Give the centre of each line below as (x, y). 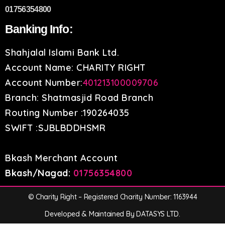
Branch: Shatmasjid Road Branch (79, 98)
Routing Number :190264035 (67, 113)
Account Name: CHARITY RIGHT (75, 68)
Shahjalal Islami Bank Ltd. (62, 52)
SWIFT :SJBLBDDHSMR (55, 128)
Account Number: (44, 83)
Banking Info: (39, 29)
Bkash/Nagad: (38, 173)
